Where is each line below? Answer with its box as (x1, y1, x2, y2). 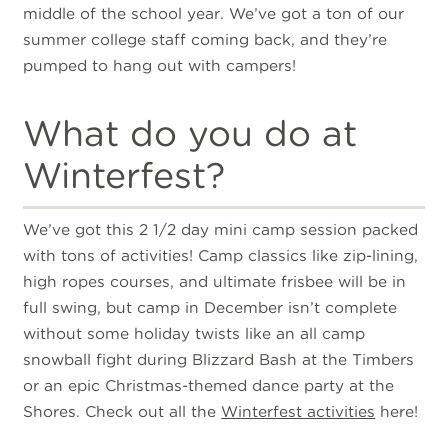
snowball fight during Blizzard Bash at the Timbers (23, 349, 415, 369)
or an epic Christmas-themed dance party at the (23, 375, 395, 395)
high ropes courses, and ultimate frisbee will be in (23, 271, 407, 291)
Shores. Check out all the (23, 401, 222, 421)
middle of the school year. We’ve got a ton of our (23, 4, 405, 24)
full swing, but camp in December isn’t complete (23, 297, 398, 317)
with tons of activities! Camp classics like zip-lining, (23, 245, 419, 265)
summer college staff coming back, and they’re (23, 30, 388, 50)
